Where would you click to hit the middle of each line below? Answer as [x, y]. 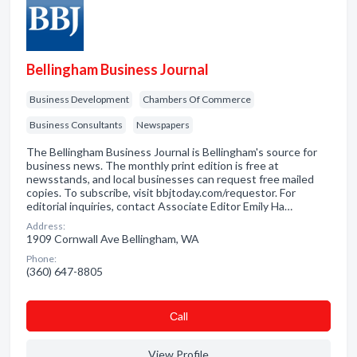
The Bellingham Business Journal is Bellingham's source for [172, 152]
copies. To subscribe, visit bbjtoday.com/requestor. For [161, 192]
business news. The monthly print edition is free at [153, 165]
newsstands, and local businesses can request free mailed [170, 179]
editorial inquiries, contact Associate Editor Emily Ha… [159, 206]
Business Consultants [76, 125]
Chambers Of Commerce [197, 99]
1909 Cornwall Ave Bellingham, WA [113, 239]
